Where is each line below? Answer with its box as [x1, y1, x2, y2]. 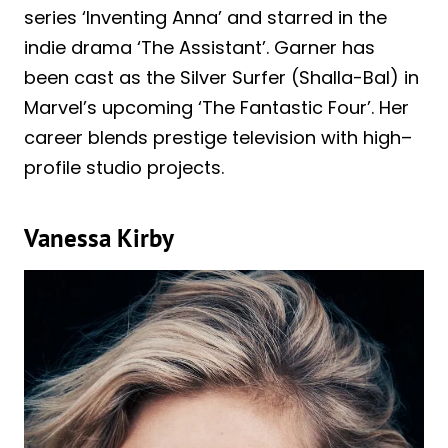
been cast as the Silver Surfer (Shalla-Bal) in [24, 64, 419, 90]
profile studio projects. [24, 154, 224, 180]
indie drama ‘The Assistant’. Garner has [24, 34, 375, 60]
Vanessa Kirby [24, 222, 174, 255]
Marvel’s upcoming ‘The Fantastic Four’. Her [24, 94, 409, 120]
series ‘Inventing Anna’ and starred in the [24, 4, 387, 30]
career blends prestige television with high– [24, 124, 412, 150]
